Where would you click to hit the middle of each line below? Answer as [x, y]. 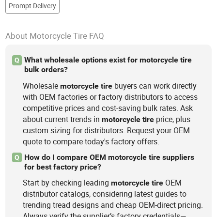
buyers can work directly [155, 85]
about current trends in [62, 119]
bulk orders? [46, 70]
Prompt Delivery [32, 6]
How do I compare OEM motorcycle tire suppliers [109, 157]
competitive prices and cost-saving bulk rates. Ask [108, 108]
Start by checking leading [67, 183]
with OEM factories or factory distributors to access [110, 97]
